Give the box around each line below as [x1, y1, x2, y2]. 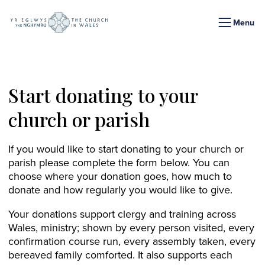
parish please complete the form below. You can [8, 155, 230, 170]
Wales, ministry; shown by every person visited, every [8, 220, 254, 235]
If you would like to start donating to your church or [8, 141, 244, 156]
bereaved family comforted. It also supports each [8, 247, 232, 262]
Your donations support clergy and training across [8, 206, 236, 221]
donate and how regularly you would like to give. [8, 182, 232, 197]
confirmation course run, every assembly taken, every [8, 234, 256, 248]
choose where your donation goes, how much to [8, 169, 232, 183]
